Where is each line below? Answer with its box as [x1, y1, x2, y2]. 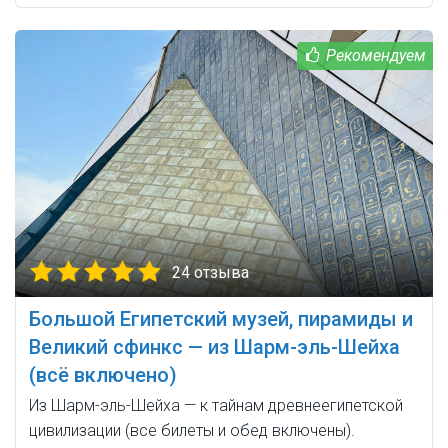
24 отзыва [172, 262, 249, 282]
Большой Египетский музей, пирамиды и [29, 306, 413, 331]
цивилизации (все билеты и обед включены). [29, 420, 355, 440]
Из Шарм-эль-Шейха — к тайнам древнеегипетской [29, 395, 403, 415]
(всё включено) [29, 362, 177, 387]
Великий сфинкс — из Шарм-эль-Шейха [29, 334, 400, 359]
